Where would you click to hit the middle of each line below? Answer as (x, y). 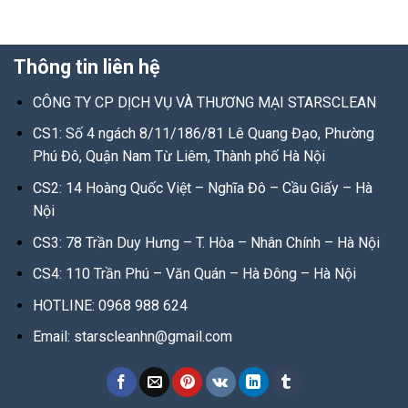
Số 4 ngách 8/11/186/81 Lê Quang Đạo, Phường (219, 134)
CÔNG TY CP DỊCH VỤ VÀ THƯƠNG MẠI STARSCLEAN (204, 102)
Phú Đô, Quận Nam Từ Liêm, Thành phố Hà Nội (178, 157)
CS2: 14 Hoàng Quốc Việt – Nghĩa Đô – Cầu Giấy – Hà (202, 189)
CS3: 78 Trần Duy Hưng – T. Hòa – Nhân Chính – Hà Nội (206, 242)
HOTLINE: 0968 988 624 (110, 305)
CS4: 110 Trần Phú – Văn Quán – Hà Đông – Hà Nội (194, 274)
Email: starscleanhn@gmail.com (132, 337)
